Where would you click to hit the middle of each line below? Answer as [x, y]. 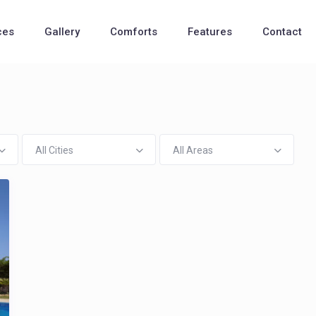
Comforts [133, 32]
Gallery [62, 32]
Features [209, 32]
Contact [282, 32]
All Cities [54, 151]
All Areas [193, 151]
